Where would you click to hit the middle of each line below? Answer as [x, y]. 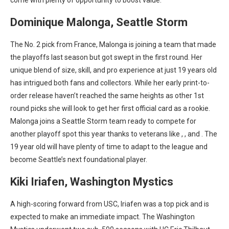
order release [32, 96]
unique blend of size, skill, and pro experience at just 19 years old [113, 70]
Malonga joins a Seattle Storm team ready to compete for [103, 121]
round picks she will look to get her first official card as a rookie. [110, 108]
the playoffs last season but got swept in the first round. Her [106, 57]
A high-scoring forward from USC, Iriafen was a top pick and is [110, 204]
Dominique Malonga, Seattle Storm [99, 22]
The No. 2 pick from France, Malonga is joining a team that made [113, 44]
